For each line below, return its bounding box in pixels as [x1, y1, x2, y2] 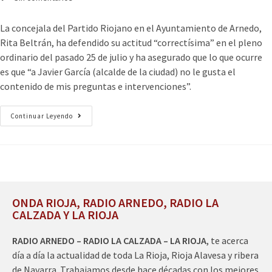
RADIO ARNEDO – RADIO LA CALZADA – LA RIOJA [12, 234, 206, 246]
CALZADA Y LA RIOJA [12, 206, 118, 222]
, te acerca [206, 234, 248, 246]
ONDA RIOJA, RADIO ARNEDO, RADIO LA [12, 194, 219, 210]
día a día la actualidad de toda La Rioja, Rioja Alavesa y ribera [12, 248, 259, 261]
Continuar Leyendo [10, 111, 73, 120]
